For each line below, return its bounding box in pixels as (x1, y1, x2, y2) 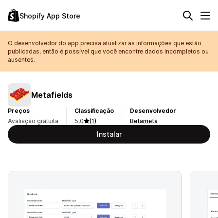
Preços (8, 107, 30, 114)
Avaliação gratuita (8, 117, 58, 125)
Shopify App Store (19, 11, 80, 20)
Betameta (130, 117, 158, 125)
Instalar (96, 130, 122, 138)
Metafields (31, 90, 73, 100)
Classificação (74, 107, 114, 114)
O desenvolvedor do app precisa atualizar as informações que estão (8, 39, 201, 47)
